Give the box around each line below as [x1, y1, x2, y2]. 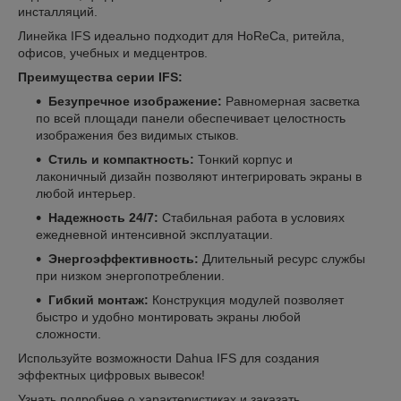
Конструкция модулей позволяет [152, 293, 344, 308]
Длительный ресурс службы [199, 252, 365, 267]
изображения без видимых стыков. [36, 128, 239, 143]
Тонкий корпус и [198, 152, 293, 167]
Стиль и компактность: [48, 152, 198, 167]
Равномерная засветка [222, 94, 360, 109]
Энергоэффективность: [48, 252, 199, 267]
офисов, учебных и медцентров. [18, 46, 208, 61]
